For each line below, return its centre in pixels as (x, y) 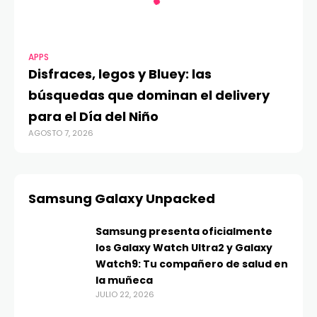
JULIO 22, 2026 (125, 295)
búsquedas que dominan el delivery (149, 96)
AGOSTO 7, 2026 (61, 133)
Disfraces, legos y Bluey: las (120, 74)
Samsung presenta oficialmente (184, 232)
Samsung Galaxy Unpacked (122, 199)
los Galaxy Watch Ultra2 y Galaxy (184, 248)
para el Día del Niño (93, 117)
